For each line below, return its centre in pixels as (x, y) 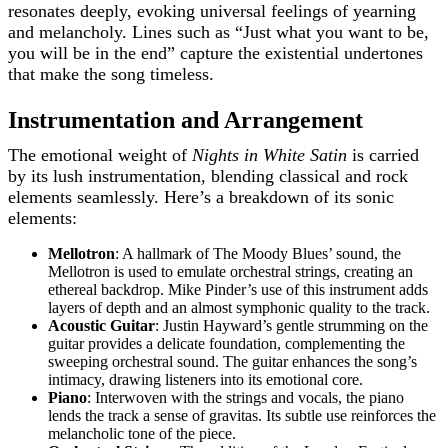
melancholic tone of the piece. (142, 434)
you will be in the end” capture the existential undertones (215, 53)
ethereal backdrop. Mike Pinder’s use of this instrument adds (238, 290)
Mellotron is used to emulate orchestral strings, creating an (230, 272)
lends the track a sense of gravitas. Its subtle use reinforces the (242, 416)
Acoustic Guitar (101, 326)
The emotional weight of (100, 155)
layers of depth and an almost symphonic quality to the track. (239, 308)
